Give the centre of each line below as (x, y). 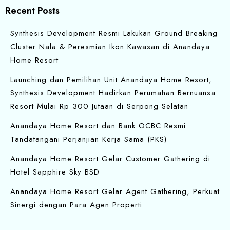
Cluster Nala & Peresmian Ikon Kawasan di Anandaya (110, 46)
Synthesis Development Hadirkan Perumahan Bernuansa (113, 93)
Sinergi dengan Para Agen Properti (76, 205)
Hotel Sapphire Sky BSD (55, 172)
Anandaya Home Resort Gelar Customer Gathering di (110, 158)
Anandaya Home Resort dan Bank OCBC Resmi (98, 126)
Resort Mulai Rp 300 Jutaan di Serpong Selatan (99, 106)
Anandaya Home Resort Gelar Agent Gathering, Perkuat (115, 191)
